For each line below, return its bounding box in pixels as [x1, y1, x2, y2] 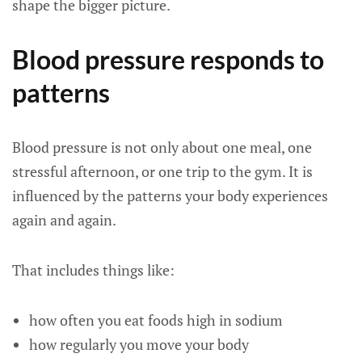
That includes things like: [12, 260, 175, 280]
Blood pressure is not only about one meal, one [12, 137, 312, 157]
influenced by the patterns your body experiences [12, 186, 328, 205]
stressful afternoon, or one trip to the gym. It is [12, 162, 313, 181]
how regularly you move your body [28, 335, 249, 354]
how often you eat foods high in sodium [28, 310, 283, 330]
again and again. [12, 210, 116, 229]
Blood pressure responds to [12, 44, 324, 75]
